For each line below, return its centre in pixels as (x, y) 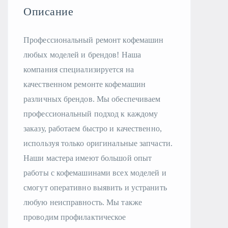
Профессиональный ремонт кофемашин (94, 40)
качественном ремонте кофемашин (85, 84)
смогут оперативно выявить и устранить (95, 188)
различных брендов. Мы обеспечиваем (92, 99)
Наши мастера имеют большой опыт (88, 158)
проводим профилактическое (75, 217)
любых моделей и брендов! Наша (82, 55)
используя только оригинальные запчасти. (98, 143)
